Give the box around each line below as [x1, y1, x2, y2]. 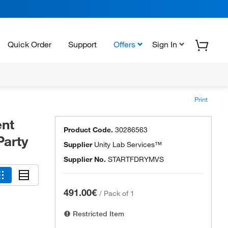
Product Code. [64, 125, 113, 134]
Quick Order [8, 39, 51, 49]
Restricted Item [71, 209, 124, 218]
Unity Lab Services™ [94, 140, 162, 149]
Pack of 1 [104, 189, 134, 198]
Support [68, 39, 97, 49]
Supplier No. [64, 155, 106, 164]
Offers [113, 39, 135, 49]
